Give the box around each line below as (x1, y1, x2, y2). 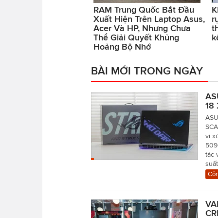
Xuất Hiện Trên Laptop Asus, (93, 14, 205, 24)
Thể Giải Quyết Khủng (93, 32, 179, 42)
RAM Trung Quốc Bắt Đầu (93, 4, 194, 15)
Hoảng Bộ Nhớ (93, 41, 151, 52)
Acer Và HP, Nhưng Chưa (93, 23, 191, 33)
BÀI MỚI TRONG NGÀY (91, 64, 203, 76)
